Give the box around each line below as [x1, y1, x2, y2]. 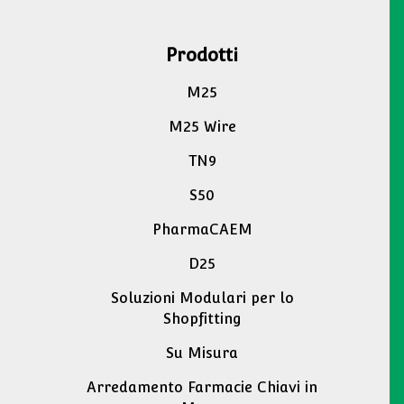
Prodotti [166, 44, 238, 67]
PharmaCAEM [151, 221, 252, 239]
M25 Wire [168, 118, 236, 136]
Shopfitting [162, 310, 242, 328]
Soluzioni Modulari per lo [110, 289, 294, 308]
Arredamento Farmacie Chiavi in [87, 379, 317, 397]
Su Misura [166, 344, 238, 363]
